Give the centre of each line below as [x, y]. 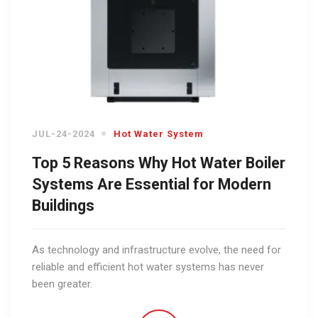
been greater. [62, 284]
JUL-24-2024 [64, 133]
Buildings [63, 205]
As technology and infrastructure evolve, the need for [157, 250]
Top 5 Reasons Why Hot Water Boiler [159, 163]
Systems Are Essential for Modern [152, 184]
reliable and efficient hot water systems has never [148, 267]
